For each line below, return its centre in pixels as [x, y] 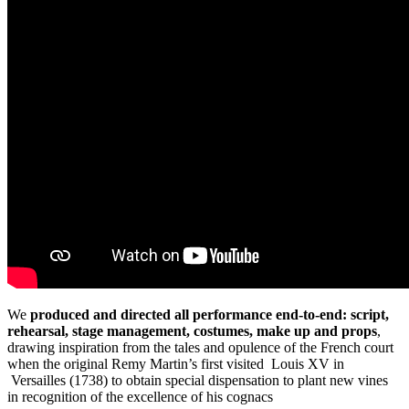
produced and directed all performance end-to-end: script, [210, 314]
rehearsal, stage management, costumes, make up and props [192, 330]
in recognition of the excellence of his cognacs [140, 396]
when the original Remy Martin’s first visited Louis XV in [176, 363]
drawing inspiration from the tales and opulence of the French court [200, 347]
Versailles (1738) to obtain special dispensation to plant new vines [198, 380]
